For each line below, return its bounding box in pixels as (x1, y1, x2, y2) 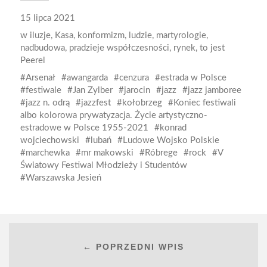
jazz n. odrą (25, 98, 70, 107)
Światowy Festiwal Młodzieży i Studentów (20, 161, 187, 170)
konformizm (77, 31, 125, 40)
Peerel (20, 56, 45, 65)
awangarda (66, 73, 108, 82)
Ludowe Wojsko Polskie (122, 136, 219, 145)
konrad (159, 123, 187, 132)
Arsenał (25, 73, 55, 82)
